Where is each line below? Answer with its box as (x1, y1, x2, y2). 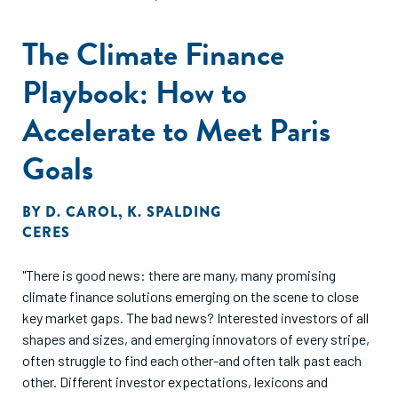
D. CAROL (45, 202, 118, 222)
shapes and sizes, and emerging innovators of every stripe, (22, 330, 370, 347)
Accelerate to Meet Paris (22, 107, 330, 154)
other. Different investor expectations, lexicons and (22, 373, 328, 390)
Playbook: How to (22, 68, 247, 115)
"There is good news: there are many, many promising (22, 267, 336, 283)
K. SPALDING (127, 202, 221, 222)
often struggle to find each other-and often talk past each (22, 352, 362, 369)
